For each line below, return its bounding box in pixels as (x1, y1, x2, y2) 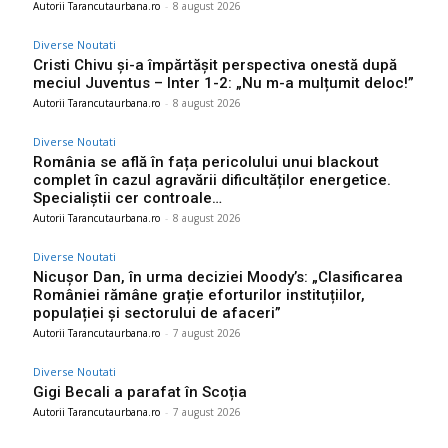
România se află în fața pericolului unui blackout (33, 152, 379, 171)
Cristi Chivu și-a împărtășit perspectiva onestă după (33, 55, 397, 74)
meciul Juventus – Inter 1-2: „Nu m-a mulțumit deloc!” (33, 73, 414, 92)
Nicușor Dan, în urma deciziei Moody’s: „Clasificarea (33, 267, 403, 286)
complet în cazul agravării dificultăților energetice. (33, 170, 391, 189)
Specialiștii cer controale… (33, 188, 222, 207)
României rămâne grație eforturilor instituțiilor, (33, 285, 365, 304)
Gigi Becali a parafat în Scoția (33, 382, 247, 401)
